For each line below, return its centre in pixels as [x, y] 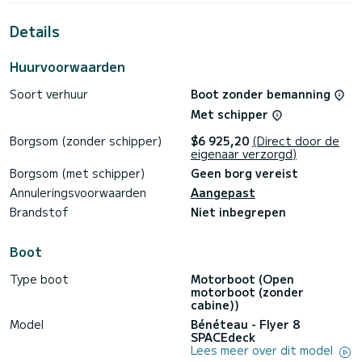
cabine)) [215, 305]
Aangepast [223, 193]
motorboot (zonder [247, 292]
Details [35, 30]
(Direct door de [296, 141]
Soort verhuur [49, 93]
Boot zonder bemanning [262, 93]
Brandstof [39, 212]
